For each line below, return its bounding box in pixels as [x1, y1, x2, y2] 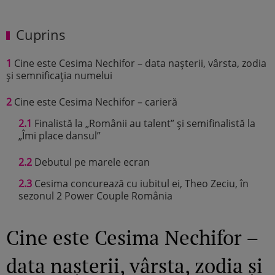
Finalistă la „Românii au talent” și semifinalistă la [32, 116, 255, 130]
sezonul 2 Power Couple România [18, 188, 172, 203]
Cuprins [16, 25, 66, 44]
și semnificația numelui [6, 68, 112, 82]
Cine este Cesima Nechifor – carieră [12, 95, 177, 109]
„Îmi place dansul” [18, 128, 101, 142]
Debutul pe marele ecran [32, 155, 150, 169]
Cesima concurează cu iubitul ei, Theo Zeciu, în [32, 176, 249, 190]
